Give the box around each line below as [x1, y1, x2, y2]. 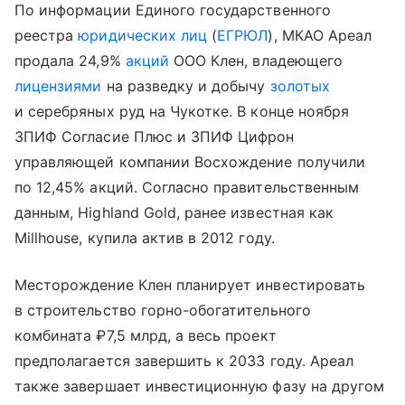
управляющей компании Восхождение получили [14, 152, 365, 171]
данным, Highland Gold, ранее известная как [14, 202, 334, 221]
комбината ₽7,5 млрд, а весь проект [14, 325, 277, 344]
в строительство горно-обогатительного [14, 300, 311, 319]
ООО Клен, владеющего [168, 51, 343, 70]
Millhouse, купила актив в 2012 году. [14, 228, 275, 247]
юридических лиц [78, 25, 208, 44]
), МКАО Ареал [268, 25, 372, 44]
